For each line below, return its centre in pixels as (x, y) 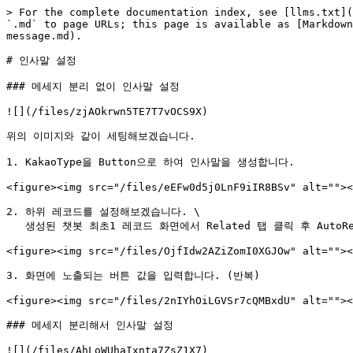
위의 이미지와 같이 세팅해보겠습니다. (101, 136)
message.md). (44, 36)
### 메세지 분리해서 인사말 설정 (90, 325)
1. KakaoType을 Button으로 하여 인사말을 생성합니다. (150, 162)
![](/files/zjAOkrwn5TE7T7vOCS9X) (107, 111)
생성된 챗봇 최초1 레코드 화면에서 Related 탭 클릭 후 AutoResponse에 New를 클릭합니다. (16, 226)
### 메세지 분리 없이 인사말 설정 (93, 86)
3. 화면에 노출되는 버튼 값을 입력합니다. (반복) (133, 275)
